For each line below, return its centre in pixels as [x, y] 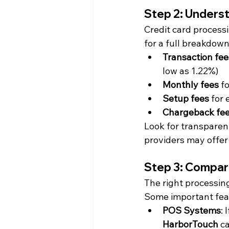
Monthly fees [191, 85]
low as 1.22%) [190, 71]
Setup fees [186, 98]
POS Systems [192, 210]
